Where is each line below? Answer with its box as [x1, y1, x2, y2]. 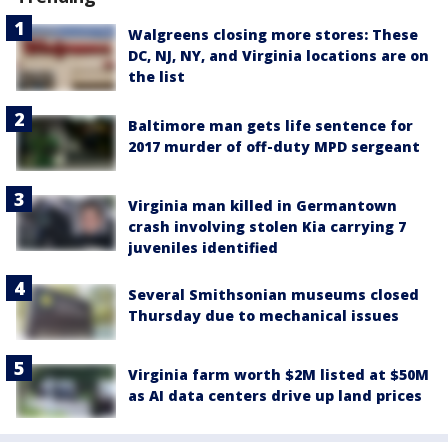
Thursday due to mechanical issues [128, 306, 399, 326]
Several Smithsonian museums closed [128, 285, 419, 305]
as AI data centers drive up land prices [128, 386, 422, 406]
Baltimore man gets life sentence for [128, 115, 413, 135]
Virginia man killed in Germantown [128, 196, 397, 216]
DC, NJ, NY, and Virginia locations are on [128, 46, 429, 66]
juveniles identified [128, 238, 278, 258]
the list [128, 67, 185, 87]
